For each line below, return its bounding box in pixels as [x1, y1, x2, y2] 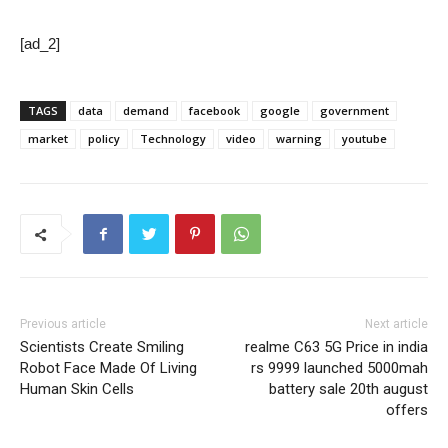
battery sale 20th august [268, 380, 428, 399]
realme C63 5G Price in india [244, 338, 428, 357]
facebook [189, 103, 240, 119]
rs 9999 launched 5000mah [250, 359, 428, 378]
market [28, 131, 68, 147]
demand [123, 103, 169, 119]
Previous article [20, 317, 106, 332]
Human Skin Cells [20, 380, 134, 399]
